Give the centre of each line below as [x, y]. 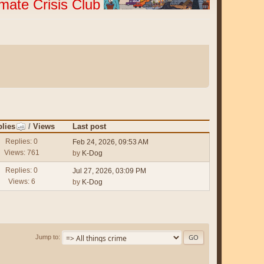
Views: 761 [22, 152]
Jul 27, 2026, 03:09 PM [110, 171]
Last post [90, 126]
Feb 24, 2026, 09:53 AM [111, 142]
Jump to [47, 237]
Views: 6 [22, 181]
